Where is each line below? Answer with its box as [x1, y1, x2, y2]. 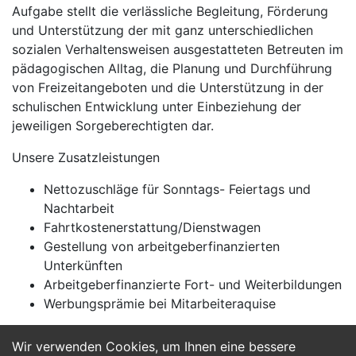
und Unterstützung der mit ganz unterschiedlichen [12, 22, 313, 38]
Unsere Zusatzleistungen [12, 149, 160, 165]
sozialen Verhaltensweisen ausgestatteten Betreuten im [12, 41, 343, 57]
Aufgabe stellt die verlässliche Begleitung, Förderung [12, 3, 328, 19]
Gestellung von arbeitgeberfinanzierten [44, 238, 280, 254]
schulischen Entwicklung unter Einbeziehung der [12, 99, 301, 114]
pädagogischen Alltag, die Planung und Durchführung [12, 60, 332, 76]
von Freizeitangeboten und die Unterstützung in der [12, 79, 323, 95]
